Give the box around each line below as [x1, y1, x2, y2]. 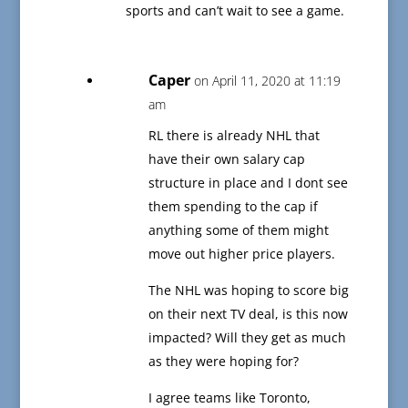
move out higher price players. [148, 245, 335, 263]
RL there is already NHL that [148, 127, 320, 145]
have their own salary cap [148, 150, 305, 168]
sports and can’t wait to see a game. [125, 2, 344, 20]
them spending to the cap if [148, 198, 318, 216]
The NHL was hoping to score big [148, 281, 349, 300]
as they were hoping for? [148, 352, 299, 371]
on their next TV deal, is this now [148, 305, 348, 323]
